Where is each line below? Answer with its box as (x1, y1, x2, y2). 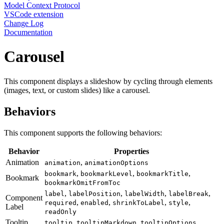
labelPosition (68, 189, 120, 197)
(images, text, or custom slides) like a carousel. (4, 85, 150, 94)
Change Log (4, 19, 43, 27)
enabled (80, 198, 108, 206)
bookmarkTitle (136, 169, 188, 177)
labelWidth (124, 189, 164, 197)
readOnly (44, 207, 76, 215)
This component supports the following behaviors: (4, 128, 162, 137)
